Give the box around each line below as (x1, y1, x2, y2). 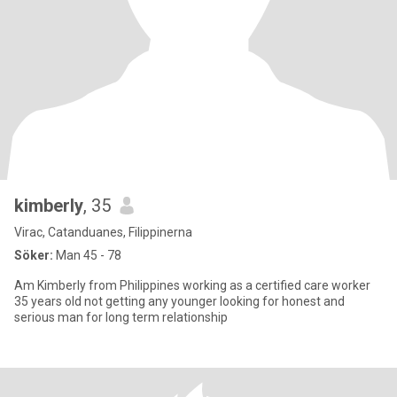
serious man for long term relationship (14, 310, 228, 324)
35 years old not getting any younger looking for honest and (14, 294, 345, 308)
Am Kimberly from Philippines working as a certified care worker (14, 278, 370, 292)
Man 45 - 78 (53, 248, 121, 262)
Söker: (14, 248, 53, 262)
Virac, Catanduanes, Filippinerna (14, 225, 192, 239)
